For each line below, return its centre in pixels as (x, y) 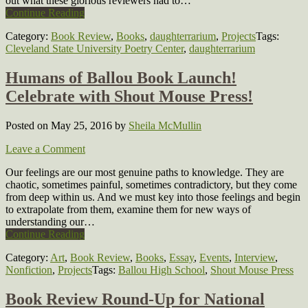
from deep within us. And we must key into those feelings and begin (153, 197)
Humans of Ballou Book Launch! (121, 77)
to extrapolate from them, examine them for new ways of (128, 209)
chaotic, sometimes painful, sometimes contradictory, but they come (151, 184)
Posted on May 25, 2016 (60, 125)
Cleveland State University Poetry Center (95, 48)
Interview (255, 257)
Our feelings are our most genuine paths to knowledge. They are (145, 172)
